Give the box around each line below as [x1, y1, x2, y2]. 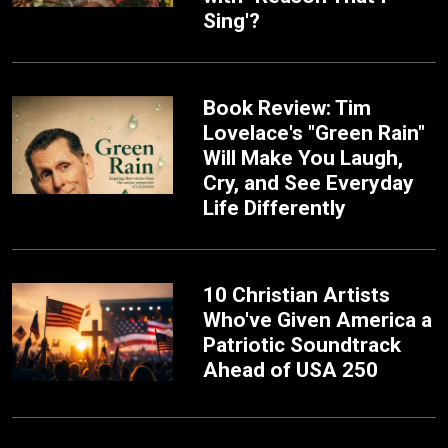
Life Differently [203, 195, 347, 220]
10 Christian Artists [203, 282, 391, 307]
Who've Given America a [203, 307, 433, 332]
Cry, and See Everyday [203, 170, 415, 195]
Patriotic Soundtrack [203, 332, 402, 357]
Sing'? [203, 8, 261, 33]
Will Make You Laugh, [203, 145, 404, 170]
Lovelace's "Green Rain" [203, 120, 426, 145]
